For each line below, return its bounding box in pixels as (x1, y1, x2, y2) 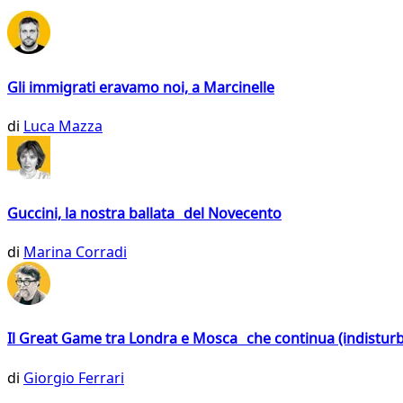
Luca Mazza (23, 116, 103, 137)
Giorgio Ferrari (23, 367, 124, 388)
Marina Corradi (23, 241, 127, 262)
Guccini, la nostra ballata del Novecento (7, 202, 282, 223)
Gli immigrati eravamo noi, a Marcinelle (7, 77, 274, 98)
